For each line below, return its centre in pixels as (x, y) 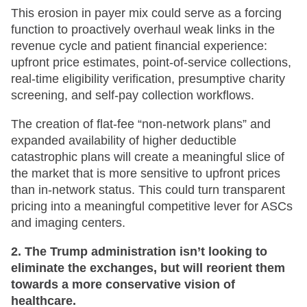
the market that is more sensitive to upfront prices (146, 173)
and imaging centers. (68, 222)
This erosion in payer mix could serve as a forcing (146, 13)
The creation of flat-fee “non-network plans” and (141, 124)
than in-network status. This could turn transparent (148, 189)
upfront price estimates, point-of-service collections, (151, 62)
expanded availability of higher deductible (124, 140)
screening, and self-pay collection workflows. (133, 95)
